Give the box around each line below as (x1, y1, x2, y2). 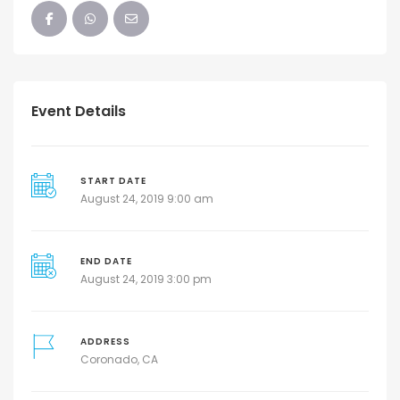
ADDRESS (79, 336, 130, 348)
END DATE (79, 255, 132, 268)
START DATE (79, 175, 146, 187)
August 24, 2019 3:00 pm (79, 271, 212, 287)
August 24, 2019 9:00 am (79, 191, 213, 207)
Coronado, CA (79, 352, 158, 368)
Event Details (31, 101, 126, 122)
